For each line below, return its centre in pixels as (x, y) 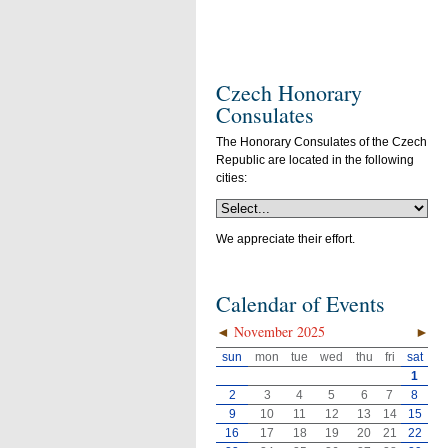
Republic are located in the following (315, 159)
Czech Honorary (289, 92)
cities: (231, 177)
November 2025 (277, 332)
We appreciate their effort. (285, 238)
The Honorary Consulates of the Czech (321, 141)
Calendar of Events (300, 303)
